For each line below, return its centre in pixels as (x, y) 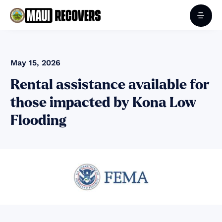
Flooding (39, 120)
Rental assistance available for (110, 84)
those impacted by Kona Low (104, 102)
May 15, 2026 (36, 62)
